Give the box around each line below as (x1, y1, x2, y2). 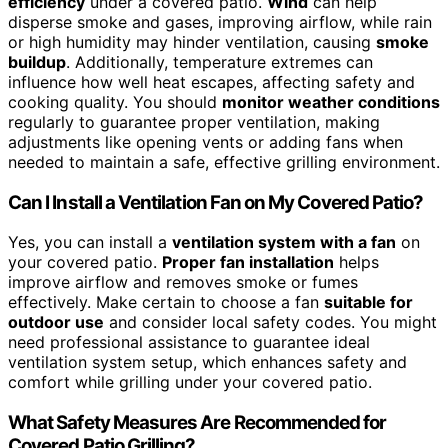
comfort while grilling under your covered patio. (8, 372, 372, 393)
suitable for (324, 292, 413, 313)
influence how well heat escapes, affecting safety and (8, 71, 415, 92)
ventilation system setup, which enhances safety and (8, 352, 407, 373)
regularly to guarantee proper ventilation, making (8, 111, 380, 132)
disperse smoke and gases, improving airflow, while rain (8, 11, 432, 32)
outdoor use (8, 312, 104, 333)
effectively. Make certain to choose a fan (8, 292, 324, 313)
